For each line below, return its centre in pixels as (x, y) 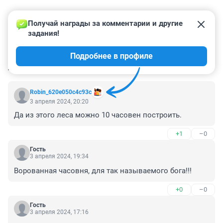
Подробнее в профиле (111, 56)
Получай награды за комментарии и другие (106, 24)
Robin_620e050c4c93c (61, 92)
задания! (44, 34)
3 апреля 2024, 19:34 (59, 157)
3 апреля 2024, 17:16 (59, 212)
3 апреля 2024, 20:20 (59, 102)
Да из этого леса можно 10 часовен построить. (98, 115)
